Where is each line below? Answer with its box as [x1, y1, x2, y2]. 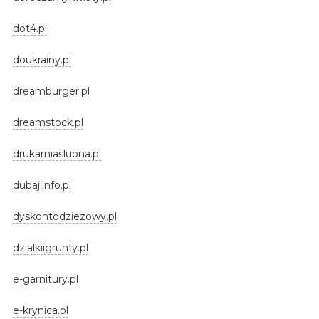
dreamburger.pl [12, 84, 90, 98]
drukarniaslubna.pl [12, 147, 101, 160]
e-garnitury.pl [12, 272, 78, 286]
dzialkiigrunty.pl [12, 241, 88, 254]
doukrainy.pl [12, 53, 71, 66]
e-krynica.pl [12, 303, 68, 317]
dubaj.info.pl [12, 178, 71, 192]
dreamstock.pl [12, 115, 83, 129]
